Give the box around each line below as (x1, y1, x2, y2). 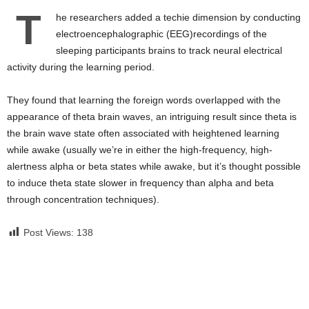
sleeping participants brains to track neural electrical (56, 45, 282, 56)
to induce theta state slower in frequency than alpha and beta (7, 177, 274, 188)
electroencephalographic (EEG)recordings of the (56, 28, 267, 39)
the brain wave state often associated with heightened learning (7, 128, 279, 139)
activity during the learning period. (7, 61, 154, 72)
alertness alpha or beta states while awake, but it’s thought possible (7, 161, 301, 172)
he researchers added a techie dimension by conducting (56, 12, 301, 23)
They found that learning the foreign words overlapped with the (7, 94, 281, 106)
